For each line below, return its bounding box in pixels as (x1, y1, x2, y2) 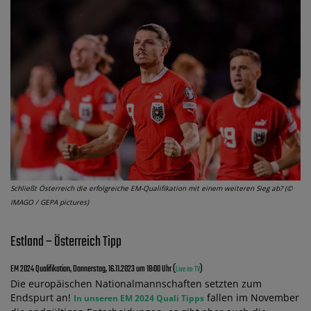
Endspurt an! (10, 290, 74, 304)
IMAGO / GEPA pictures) (10, 196, 89, 207)
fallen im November (204, 290, 299, 304)
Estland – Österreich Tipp (10, 230, 121, 253)
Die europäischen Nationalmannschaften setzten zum (10, 276, 262, 290)
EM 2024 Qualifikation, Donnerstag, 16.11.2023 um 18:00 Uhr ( (10, 262, 176, 276)
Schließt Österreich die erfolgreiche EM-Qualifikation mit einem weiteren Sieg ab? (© (10, 183, 292, 193)
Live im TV (176, 263, 200, 276)
